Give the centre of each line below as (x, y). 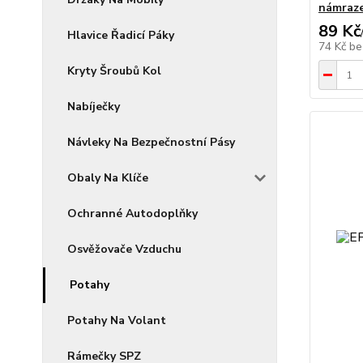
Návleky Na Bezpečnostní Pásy (151, 142)
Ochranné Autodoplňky (132, 214)
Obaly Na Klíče (108, 178)
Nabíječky (94, 107)
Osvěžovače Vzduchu (124, 249)
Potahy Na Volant (117, 320)
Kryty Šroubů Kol (114, 71)
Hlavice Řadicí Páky (121, 35)
